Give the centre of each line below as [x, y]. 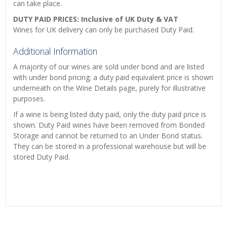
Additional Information [55, 51]
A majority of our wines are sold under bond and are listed [109, 66]
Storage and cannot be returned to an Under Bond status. [108, 135]
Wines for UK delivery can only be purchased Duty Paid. [105, 29]
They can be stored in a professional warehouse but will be [110, 146]
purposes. [29, 98]
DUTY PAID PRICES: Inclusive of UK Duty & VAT [96, 19]
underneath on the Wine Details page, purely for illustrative [109, 88]
